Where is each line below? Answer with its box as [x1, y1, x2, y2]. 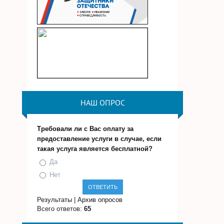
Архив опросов [77, 196, 123, 204]
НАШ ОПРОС [80, 97, 125, 107]
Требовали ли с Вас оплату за [37, 125, 134, 132]
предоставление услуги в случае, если [37, 135, 162, 142]
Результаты [37, 196, 72, 204]
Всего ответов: [37, 205, 84, 213]
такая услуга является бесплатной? [37, 145, 153, 152]
